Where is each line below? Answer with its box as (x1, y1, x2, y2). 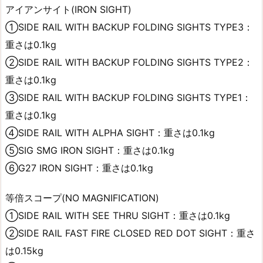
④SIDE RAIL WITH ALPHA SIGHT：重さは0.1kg (5, 127, 215, 139)
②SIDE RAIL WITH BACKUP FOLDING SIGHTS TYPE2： (5, 56, 253, 69)
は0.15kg (5, 245, 43, 257)
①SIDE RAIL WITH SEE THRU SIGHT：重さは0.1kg (5, 210, 230, 222)
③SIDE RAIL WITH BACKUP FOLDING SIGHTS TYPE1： (5, 92, 251, 104)
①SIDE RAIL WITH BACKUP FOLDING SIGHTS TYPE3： (5, 21, 253, 33)
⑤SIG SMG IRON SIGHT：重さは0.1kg (5, 144, 174, 157)
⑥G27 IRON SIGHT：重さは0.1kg (5, 162, 153, 174)
